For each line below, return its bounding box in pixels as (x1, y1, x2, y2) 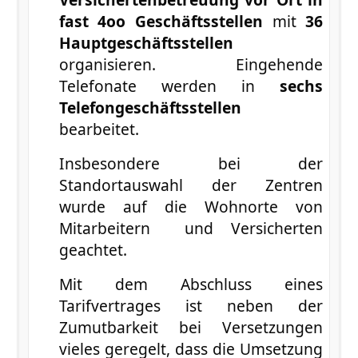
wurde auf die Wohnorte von (58, 195, 324, 217)
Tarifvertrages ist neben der (58, 294, 324, 316)
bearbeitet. (58, 117, 139, 140)
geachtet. (58, 238, 127, 261)
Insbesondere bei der (58, 152, 324, 174)
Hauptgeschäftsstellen (58, 31, 233, 54)
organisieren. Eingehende (58, 53, 324, 75)
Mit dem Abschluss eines (58, 272, 324, 295)
